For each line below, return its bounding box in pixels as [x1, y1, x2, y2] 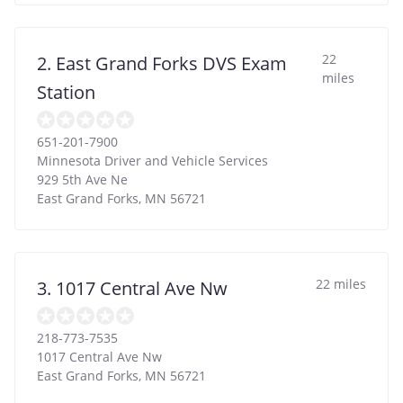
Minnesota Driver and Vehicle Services [37, 151, 268, 169]
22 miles [316, 274, 366, 292]
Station [37, 79, 95, 104]
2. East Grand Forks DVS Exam [37, 50, 287, 76]
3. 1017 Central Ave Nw [37, 275, 228, 300]
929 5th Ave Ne [37, 170, 128, 188]
